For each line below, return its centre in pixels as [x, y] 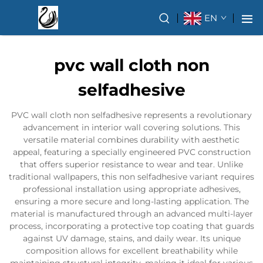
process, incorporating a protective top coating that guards [131, 226]
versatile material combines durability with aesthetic [131, 140]
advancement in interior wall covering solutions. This [131, 127]
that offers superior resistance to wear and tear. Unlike [131, 164]
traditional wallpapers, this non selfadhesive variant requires [131, 177]
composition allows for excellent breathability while [131, 251]
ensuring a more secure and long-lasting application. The [131, 201]
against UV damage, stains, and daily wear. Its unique [131, 238]
